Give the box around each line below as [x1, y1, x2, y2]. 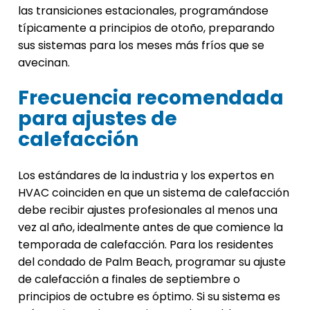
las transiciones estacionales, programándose [18, 3, 268, 19]
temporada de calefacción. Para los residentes [18, 237, 273, 253]
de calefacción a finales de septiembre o [18, 271, 240, 288]
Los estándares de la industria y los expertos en [18, 167, 274, 184]
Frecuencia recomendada [18, 84, 284, 112]
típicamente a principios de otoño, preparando [18, 20, 275, 37]
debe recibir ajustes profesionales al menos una [18, 202, 277, 219]
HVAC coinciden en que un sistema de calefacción [18, 185, 289, 201]
